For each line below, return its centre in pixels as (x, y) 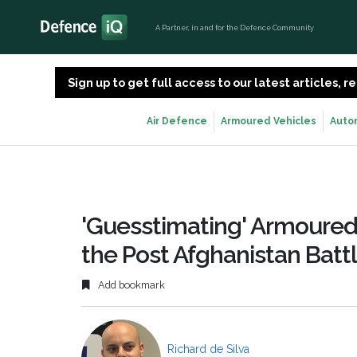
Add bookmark (130, 285)
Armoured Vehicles (269, 121)
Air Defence (177, 121)
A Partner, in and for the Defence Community (235, 27)
